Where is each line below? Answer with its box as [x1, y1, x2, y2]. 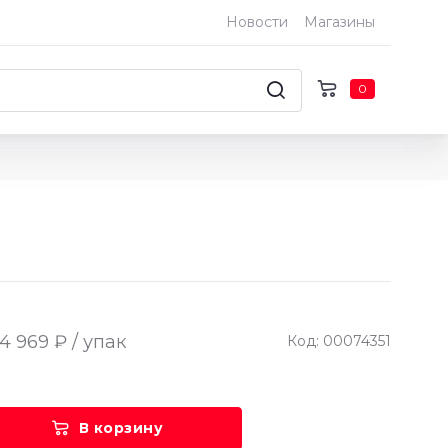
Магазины [304, 13, 375, 31]
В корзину [78, 419, 163, 438]
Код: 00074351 [287, 331, 391, 350]
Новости [226, 13, 288, 31]
